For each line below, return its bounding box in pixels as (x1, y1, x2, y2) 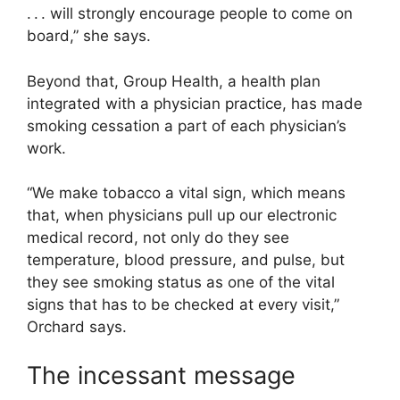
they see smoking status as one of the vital (27, 273, 335, 292)
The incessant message (27, 360, 296, 390)
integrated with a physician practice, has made (27, 94, 362, 112)
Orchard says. (27, 318, 127, 337)
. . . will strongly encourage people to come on (27, 4, 353, 23)
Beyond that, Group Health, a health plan (27, 71, 321, 90)
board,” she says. (27, 27, 151, 46)
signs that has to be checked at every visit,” (27, 296, 339, 314)
